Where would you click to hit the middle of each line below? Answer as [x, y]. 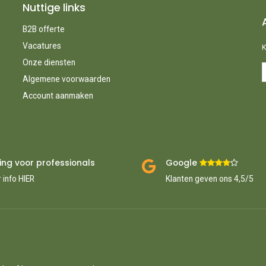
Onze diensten [49, 62]
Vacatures [42, 45]
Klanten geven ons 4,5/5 [210, 179]
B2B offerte [43, 29]
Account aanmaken [58, 95]
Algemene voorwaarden [66, 79]
